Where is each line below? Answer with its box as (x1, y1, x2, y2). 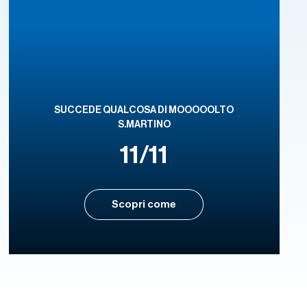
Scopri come (112, 197, 177, 210)
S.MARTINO (117, 118, 171, 130)
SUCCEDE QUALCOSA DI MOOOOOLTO (54, 103, 234, 116)
